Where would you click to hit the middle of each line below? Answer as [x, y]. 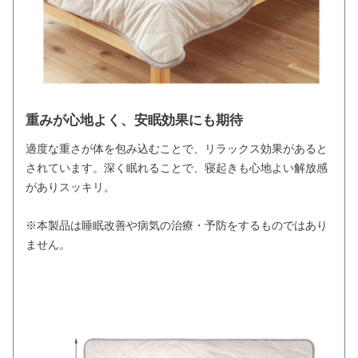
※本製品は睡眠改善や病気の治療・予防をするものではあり [177, 225]
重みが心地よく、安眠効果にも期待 [134, 120]
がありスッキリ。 [70, 187]
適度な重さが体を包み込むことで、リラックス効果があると [177, 148]
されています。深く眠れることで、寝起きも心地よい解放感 [177, 167]
